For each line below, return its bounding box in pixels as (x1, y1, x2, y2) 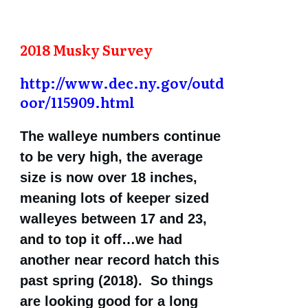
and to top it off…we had (20, 232, 182, 247)
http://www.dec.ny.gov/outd (20, 72, 224, 93)
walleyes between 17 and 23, (20, 211, 207, 227)
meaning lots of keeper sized (20, 190, 209, 206)
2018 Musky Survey (20, 39, 153, 60)
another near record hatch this (20, 252, 219, 268)
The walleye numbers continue (20, 129, 221, 144)
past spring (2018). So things (20, 273, 213, 289)
